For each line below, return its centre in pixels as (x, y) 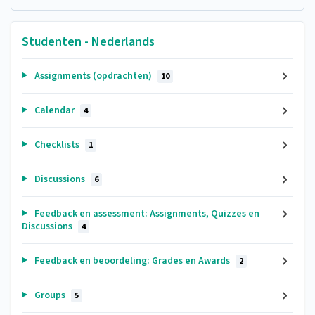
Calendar (54, 110)
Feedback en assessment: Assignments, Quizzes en (146, 213)
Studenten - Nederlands (88, 41)
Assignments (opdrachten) (93, 76)
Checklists (57, 144)
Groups (50, 295)
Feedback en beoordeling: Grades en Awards (132, 261)
